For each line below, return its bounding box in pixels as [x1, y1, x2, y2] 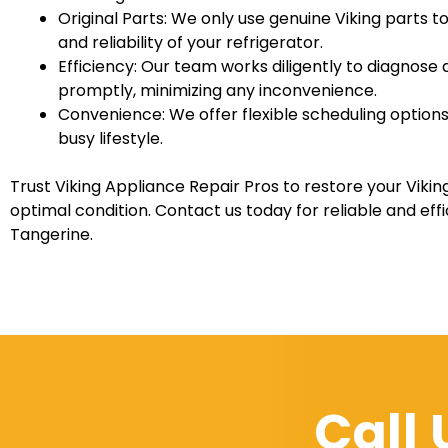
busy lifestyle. [58, 126, 163, 150]
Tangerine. [10, 222, 93, 246]
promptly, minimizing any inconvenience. [58, 78, 377, 102]
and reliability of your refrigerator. [58, 30, 323, 54]
